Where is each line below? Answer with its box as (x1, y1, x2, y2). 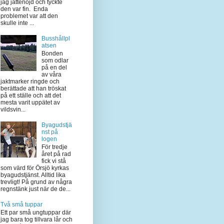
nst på (41, 128, 58, 135)
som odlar (41, 56, 68, 64)
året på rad (41, 150, 71, 158)
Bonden (41, 49, 63, 57)
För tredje (41, 143, 67, 151)
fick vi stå (41, 157, 66, 165)
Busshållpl (41, 34, 70, 42)
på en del (41, 63, 67, 71)
